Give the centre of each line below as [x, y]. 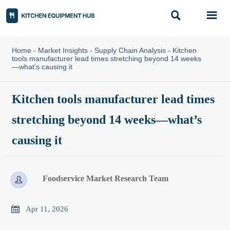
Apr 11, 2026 [47, 209]
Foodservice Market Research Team [106, 179]
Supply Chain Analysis [130, 50]
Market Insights [63, 50]
